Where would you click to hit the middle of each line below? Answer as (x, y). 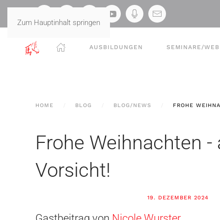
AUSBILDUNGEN (116, 47)
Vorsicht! (73, 170)
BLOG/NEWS (132, 105)
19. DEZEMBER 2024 (178, 198)
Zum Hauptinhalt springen (59, 23)
